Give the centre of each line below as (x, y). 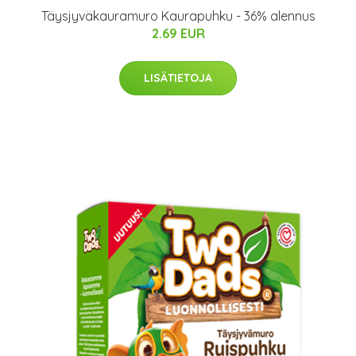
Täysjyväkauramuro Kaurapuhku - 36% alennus (178, 16)
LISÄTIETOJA (178, 78)
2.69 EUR (178, 33)
